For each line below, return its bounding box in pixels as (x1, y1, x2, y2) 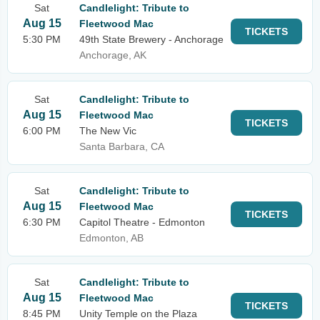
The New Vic (79, 125, 136, 136)
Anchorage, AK (79, 49, 146, 61)
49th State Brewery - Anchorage (79, 34, 224, 45)
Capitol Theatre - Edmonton (79, 216, 205, 228)
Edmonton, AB (79, 232, 144, 244)
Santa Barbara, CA (79, 141, 164, 152)
